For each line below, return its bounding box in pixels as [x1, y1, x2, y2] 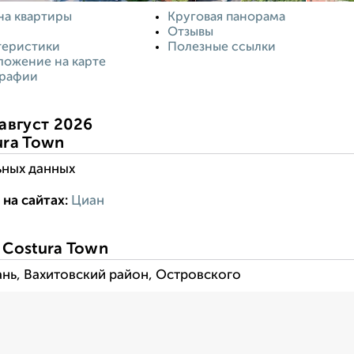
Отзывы [167, 25, 213, 39]
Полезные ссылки [167, 40, 276, 54]
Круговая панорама [167, 10, 285, 24]
